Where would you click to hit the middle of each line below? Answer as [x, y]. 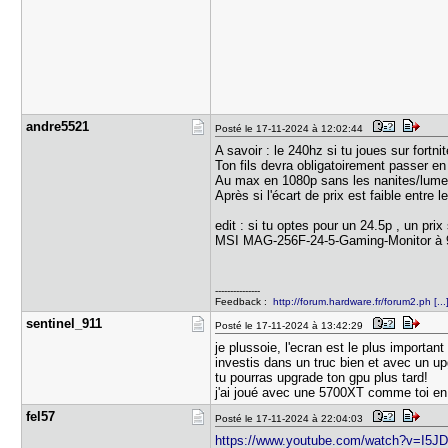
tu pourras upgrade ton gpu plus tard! [322, 377]
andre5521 [58, 126]
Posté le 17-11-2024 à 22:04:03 [292, 418]
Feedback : [244, 301]
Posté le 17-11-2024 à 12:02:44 [292, 128]
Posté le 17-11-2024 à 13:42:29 [292, 325]
